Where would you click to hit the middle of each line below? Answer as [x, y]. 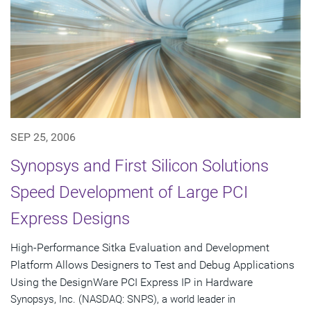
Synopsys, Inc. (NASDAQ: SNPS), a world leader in [123, 300]
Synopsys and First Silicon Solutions [140, 166]
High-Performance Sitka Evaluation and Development [140, 248]
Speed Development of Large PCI [129, 193]
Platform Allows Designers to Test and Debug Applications [152, 265]
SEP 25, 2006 [43, 137]
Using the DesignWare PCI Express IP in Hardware [132, 283]
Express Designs [70, 219]
